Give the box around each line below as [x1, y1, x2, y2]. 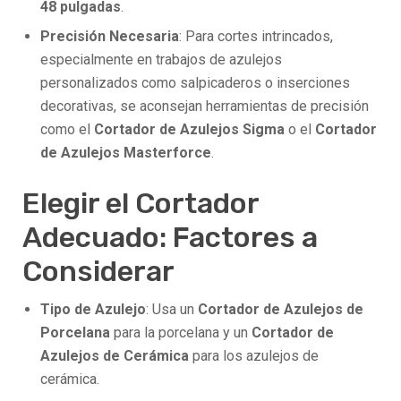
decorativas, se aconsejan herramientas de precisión [40, 98, 369, 115]
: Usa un [146, 301, 198, 319]
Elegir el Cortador [22, 186, 259, 221]
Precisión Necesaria [40, 28, 179, 46]
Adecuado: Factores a [22, 220, 318, 255]
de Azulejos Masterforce [40, 144, 211, 162]
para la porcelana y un [110, 324, 252, 342]
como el [40, 121, 94, 139]
